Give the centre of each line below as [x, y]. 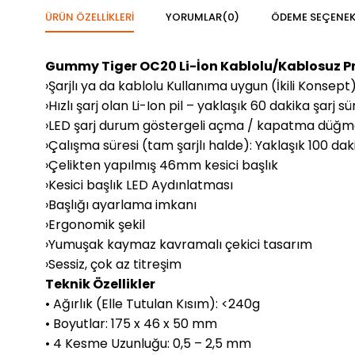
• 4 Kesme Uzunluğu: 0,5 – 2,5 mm [148, 344]
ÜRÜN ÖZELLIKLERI [90, 17]
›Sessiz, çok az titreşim [113, 265]
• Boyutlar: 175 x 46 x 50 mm [131, 324]
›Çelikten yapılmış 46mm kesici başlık [162, 166]
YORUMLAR [194, 17]
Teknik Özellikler [100, 284]
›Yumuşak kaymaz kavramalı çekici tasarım [179, 245]
